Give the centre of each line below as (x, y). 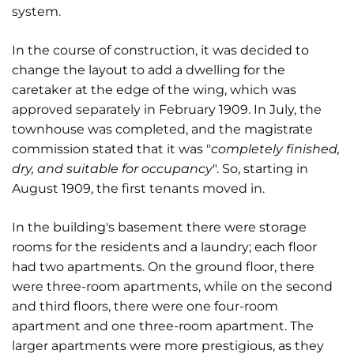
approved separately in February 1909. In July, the (167, 109)
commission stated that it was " (111, 149)
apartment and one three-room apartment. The (163, 326)
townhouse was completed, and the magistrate (162, 129)
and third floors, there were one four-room (145, 306)
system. (36, 11)
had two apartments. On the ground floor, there (163, 267)
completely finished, (275, 149)
